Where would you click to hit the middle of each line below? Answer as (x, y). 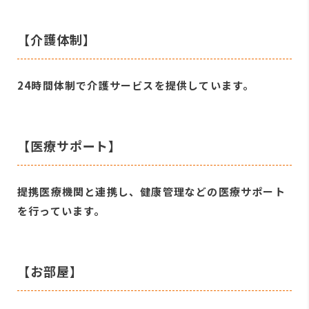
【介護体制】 (57, 39)
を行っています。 (61, 210)
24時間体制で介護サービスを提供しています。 (136, 85)
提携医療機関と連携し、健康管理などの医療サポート (151, 191)
